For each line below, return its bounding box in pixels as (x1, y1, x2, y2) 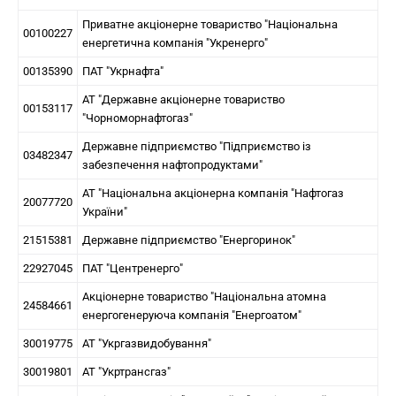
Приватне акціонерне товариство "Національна (82, 18, 338, 31)
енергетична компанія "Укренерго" (82, 36, 268, 49)
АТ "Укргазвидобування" (82, 337, 211, 350)
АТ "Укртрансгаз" (82, 365, 171, 378)
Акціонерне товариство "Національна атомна (82, 290, 326, 303)
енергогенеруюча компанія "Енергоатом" (82, 308, 301, 322)
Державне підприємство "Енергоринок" (82, 233, 295, 247)
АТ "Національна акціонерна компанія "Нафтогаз (82, 187, 344, 200)
